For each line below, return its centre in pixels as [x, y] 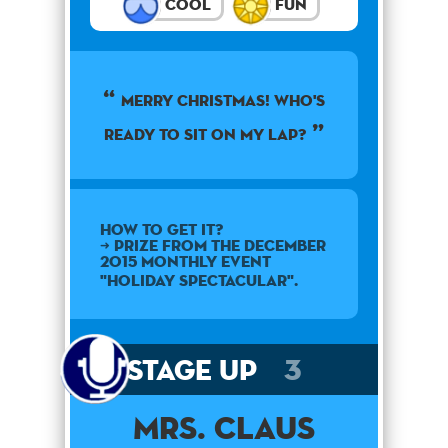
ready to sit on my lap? [205, 135]
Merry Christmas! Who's [223, 101]
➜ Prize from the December [213, 246]
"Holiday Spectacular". [199, 281]
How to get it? [161, 230]
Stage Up [195, 370]
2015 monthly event [185, 262]
